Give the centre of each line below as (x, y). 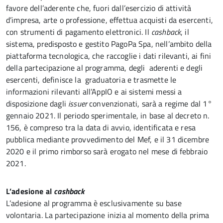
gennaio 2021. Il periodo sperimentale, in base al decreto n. (108, 115)
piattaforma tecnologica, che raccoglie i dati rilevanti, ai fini (109, 56)
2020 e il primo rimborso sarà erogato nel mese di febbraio (107, 151)
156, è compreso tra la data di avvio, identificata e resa (101, 127)
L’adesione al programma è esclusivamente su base (94, 203)
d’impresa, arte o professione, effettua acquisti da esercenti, (110, 20)
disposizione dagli (37, 104)
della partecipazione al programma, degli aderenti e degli (105, 68)
